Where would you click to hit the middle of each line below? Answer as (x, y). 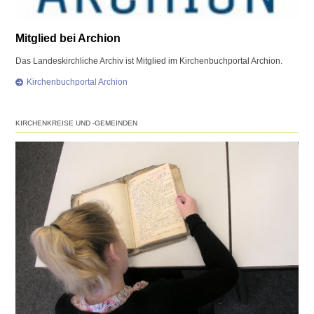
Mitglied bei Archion (68, 38)
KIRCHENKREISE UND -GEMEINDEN (77, 123)
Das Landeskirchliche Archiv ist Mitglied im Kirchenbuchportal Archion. (149, 61)
